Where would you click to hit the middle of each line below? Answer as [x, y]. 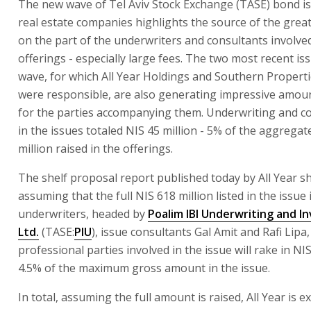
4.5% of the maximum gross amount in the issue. [144, 268]
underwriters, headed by [83, 213]
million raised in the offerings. [95, 148]
